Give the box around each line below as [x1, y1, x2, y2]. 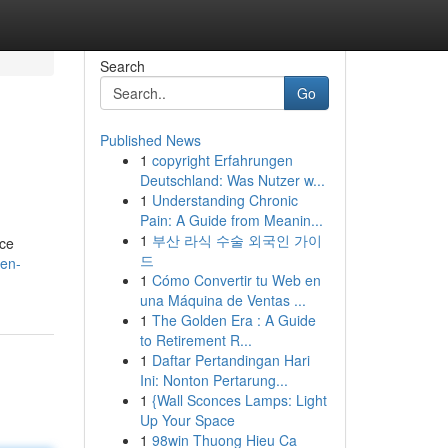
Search [99, 56, 145, 76]
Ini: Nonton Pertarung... [139, 370, 288, 390]
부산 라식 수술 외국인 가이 [151, 230, 322, 250]
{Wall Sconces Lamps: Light [151, 390, 327, 410]
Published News [99, 130, 201, 150]
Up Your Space [139, 410, 235, 430]
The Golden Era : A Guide [151, 310, 316, 330]
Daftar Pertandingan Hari [151, 350, 310, 370]
